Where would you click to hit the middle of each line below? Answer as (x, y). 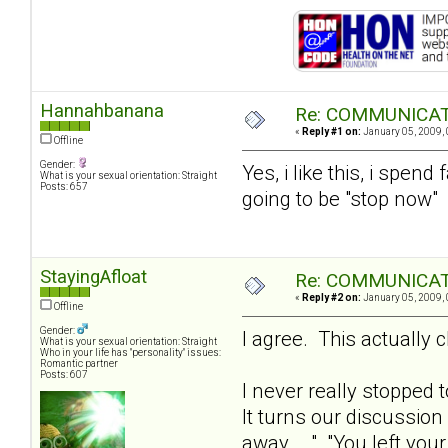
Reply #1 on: (331, 132)
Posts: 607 (64, 375)
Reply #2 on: (331, 298)
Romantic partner (79, 364)
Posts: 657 (64, 187)
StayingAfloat (93, 277)
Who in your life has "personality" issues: (130, 353)
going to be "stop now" (340, 198)
